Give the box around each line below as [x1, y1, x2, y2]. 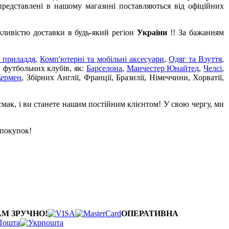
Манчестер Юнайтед [126, 63, 199, 73]
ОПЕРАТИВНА [121, 209, 178, 218]
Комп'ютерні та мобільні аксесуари [40, 54, 164, 63]
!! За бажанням [170, 28, 224, 37]
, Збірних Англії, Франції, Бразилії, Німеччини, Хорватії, [21, 73, 224, 82]
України [137, 28, 171, 37]
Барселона [86, 63, 122, 73]
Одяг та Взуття [168, 54, 222, 63]
